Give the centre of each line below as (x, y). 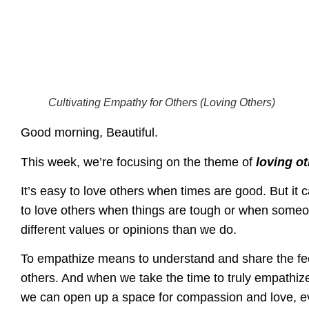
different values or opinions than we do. (129, 230)
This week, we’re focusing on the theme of (138, 162)
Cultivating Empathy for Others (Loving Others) (162, 103)
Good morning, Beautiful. (89, 133)
